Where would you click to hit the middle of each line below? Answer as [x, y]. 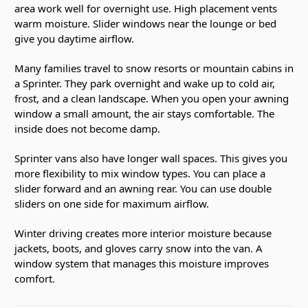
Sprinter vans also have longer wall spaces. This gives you [151, 158]
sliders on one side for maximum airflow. [112, 203]
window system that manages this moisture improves [142, 263]
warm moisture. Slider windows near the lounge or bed [145, 23]
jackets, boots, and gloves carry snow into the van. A [139, 248]
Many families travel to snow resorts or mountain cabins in [154, 68]
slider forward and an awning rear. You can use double [143, 188]
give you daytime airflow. [74, 38]
